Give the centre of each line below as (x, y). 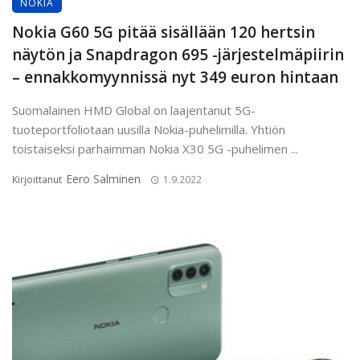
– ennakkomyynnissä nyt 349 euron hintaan (175, 78)
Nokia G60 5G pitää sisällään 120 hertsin (164, 33)
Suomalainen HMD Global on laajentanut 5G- (134, 110)
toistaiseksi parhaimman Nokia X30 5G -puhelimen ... (155, 149)
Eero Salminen (103, 179)
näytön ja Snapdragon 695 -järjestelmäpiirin (178, 55)
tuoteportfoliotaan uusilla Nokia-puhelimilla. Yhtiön (149, 130)
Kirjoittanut (38, 180)
